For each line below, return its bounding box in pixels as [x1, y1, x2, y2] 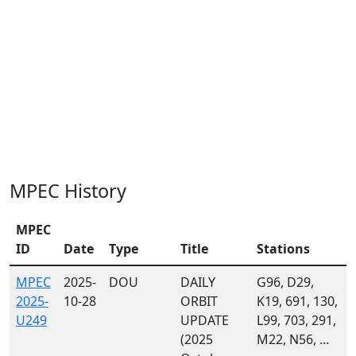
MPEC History [10, 178, 126, 203]
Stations [257, 240, 310, 257]
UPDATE [180, 311, 229, 329]
